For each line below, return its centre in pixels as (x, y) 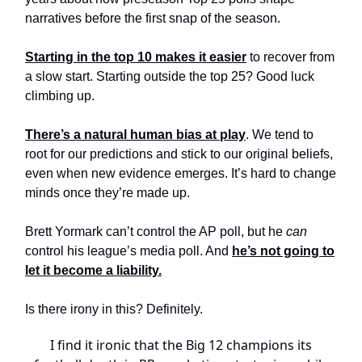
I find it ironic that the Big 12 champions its (181, 345)
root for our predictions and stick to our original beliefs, (179, 154)
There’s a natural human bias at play (135, 135)
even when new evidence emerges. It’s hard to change (181, 174)
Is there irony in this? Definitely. (114, 309)
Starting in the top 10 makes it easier (136, 57)
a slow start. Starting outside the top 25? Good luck (170, 77)
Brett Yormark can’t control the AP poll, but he (156, 232)
